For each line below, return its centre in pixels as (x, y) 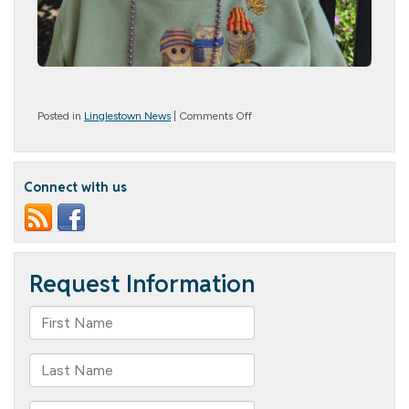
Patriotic (271, 130)
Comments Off (215, 115)
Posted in (61, 115)
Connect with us (75, 187)
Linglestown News (127, 115)
